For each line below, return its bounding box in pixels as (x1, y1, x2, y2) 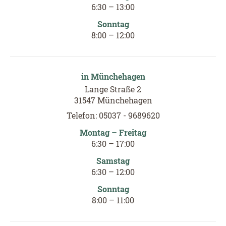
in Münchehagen (81, 71, 145, 82)
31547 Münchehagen (74, 94, 152, 105)
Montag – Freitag (80, 127, 146, 138)
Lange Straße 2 (85, 83, 141, 94)
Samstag (96, 155, 130, 166)
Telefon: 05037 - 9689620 (66, 109, 160, 121)
